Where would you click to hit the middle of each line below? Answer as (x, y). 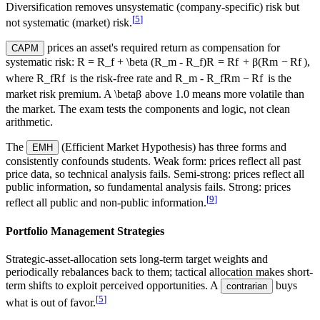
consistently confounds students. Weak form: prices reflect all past (153, 161)
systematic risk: (41, 61)
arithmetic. (29, 122)
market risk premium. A (60, 94)
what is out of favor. (51, 303)
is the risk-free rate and (121, 78)
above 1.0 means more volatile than (223, 94)
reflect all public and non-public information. (106, 203)
